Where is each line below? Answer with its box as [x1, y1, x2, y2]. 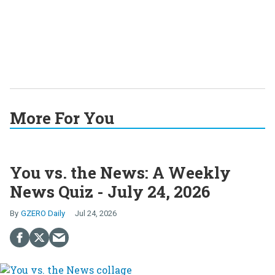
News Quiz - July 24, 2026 [10, 180, 210, 202]
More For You [10, 107, 114, 128]
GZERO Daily [21, 208, 65, 218]
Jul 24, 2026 [75, 208, 117, 218]
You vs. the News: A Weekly [10, 161, 231, 183]
